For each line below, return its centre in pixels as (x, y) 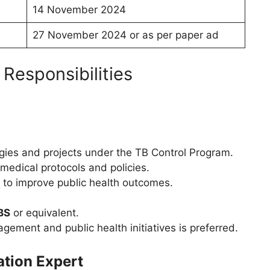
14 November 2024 (79, 10)
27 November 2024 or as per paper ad (125, 35)
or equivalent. (44, 212)
